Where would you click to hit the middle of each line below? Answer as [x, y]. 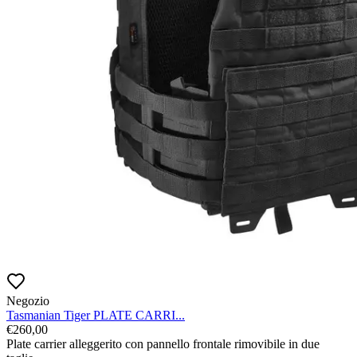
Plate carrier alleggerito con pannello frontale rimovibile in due [163, 344]
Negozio [28, 301]
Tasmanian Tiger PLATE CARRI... [96, 316]
